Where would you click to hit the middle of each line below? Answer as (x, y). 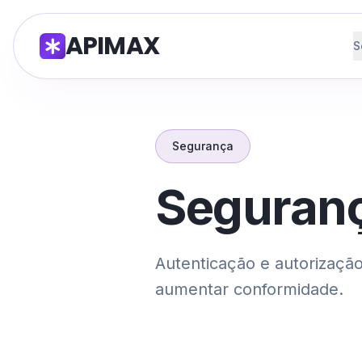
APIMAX (112, 46)
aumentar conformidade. (249, 289)
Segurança (203, 146)
